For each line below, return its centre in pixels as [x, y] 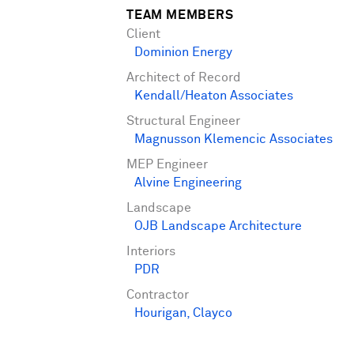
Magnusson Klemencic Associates [233, 140]
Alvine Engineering [188, 183]
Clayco [213, 314]
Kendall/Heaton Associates [214, 96]
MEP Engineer [167, 165]
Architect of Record [184, 78]
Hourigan [160, 314]
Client [143, 35]
